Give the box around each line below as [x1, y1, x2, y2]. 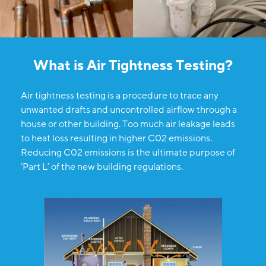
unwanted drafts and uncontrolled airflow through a [20, 103, 237, 117]
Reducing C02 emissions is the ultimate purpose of [20, 146, 235, 160]
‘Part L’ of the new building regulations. [20, 160, 183, 174]
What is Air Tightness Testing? [33, 56, 233, 75]
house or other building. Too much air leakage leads [20, 118, 235, 131]
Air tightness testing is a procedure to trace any [20, 89, 218, 103]
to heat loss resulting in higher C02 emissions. [20, 132, 212, 145]
